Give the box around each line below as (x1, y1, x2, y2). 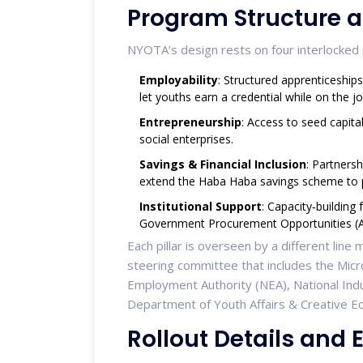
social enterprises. (139, 130, 233, 147)
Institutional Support (139, 198, 262, 214)
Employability (139, 71, 218, 88)
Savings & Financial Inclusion (139, 156, 306, 172)
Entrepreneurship (139, 113, 241, 130)
